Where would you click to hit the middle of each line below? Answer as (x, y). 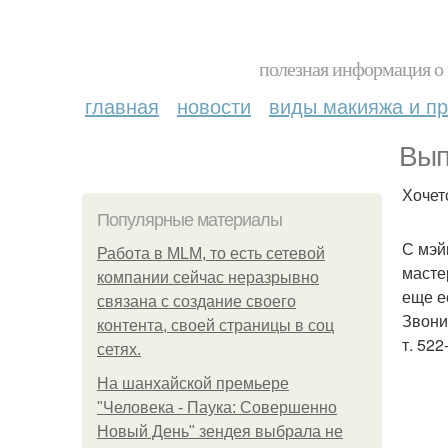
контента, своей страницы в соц (215, 325)
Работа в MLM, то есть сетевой (211, 253)
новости (214, 105)
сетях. (119, 349)
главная (122, 105)
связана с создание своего (196, 301)
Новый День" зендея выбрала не (220, 431)
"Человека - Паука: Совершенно (217, 407)
